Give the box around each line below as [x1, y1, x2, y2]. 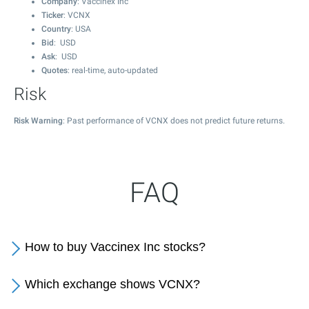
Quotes [41, 66, 68, 75]
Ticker [41, 10, 63, 20]
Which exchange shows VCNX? [25, 277, 200, 291]
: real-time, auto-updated [68, 66, 158, 75]
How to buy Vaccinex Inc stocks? [25, 240, 206, 254]
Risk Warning [14, 116, 63, 126]
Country [41, 24, 71, 34]
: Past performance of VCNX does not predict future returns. [63, 116, 285, 126]
